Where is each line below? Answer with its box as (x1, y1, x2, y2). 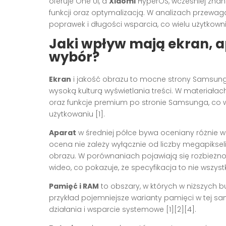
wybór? (49, 48, 99, 67)
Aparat (49, 128, 76, 138)
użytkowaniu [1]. (49, 109, 105, 120)
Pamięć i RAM (49, 181, 99, 192)
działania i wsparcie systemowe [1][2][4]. (49, 204, 196, 215)
